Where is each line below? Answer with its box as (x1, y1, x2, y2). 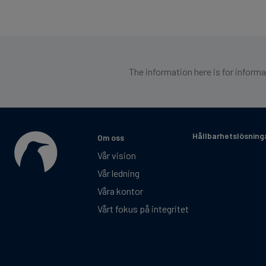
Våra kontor (97, 185, 143, 197)
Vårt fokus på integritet (97, 203, 189, 215)
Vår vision (97, 150, 136, 161)
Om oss (97, 132, 124, 143)
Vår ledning (97, 167, 140, 179)
